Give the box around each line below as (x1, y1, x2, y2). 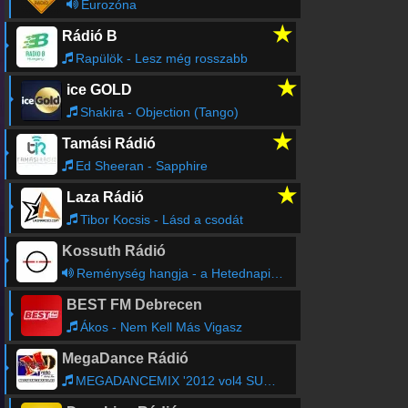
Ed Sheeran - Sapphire (75, 158, 208, 173)
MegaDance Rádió (61, 351, 189, 366)
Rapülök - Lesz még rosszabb (75, 51, 248, 66)
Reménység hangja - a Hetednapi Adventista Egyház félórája (76, 266, 270, 280)
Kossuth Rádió (61, 243, 166, 259)
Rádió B (61, 28, 117, 44)
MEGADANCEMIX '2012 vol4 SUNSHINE (75, 373, 263, 388)
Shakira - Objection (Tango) (79, 105, 239, 119)
